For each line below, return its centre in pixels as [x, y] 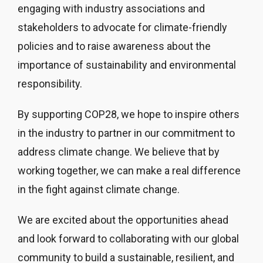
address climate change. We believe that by [119, 151]
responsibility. [50, 83]
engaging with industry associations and [111, 8]
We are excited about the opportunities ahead [123, 220]
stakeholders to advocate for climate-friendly [122, 27]
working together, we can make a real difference [129, 170]
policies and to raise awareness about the [114, 46]
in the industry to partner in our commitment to [126, 133]
